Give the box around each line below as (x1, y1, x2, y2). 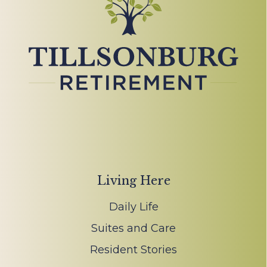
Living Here (97, 173, 170, 188)
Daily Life (108, 200, 159, 214)
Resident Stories (90, 243, 177, 257)
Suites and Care (91, 222, 176, 235)
